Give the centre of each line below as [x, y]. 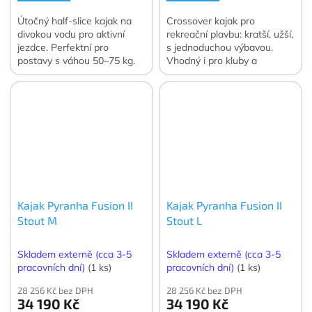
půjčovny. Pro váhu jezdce [224, 74]
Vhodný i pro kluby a [212, 61]
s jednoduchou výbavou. [220, 48]
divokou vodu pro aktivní [71, 34]
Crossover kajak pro [211, 21]
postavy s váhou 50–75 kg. [77, 61]
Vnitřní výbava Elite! [61, 74]
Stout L [185, 221]
